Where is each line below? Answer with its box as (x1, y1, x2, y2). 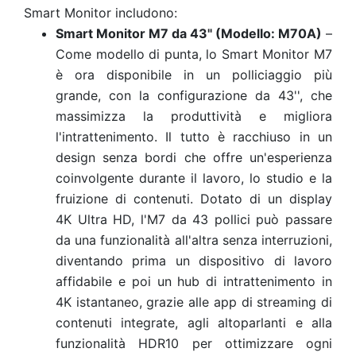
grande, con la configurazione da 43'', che (56, 87, 332, 103)
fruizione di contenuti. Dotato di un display (56, 191, 332, 207)
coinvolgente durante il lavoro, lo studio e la (56, 170, 332, 186)
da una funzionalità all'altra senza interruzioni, (56, 232, 332, 248)
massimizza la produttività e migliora (56, 108, 332, 124)
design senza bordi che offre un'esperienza (56, 149, 332, 165)
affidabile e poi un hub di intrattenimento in (56, 273, 332, 289)
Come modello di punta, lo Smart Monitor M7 (56, 46, 332, 62)
